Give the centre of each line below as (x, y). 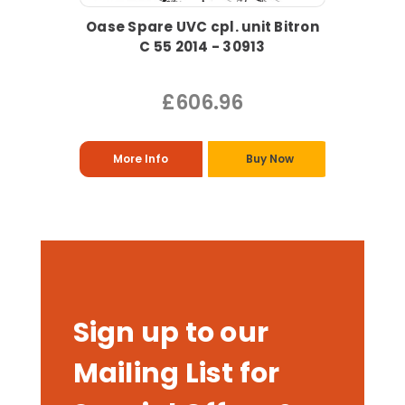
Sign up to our (171, 333)
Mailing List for (176, 374)
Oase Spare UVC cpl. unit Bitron (202, 27)
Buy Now (269, 159)
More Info (141, 159)
